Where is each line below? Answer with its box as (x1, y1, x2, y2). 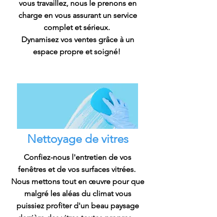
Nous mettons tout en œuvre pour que (11, 177, 144, 186)
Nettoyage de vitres (27, 132, 128, 146)
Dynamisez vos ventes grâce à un (21, 35, 134, 44)
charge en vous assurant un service (18, 11, 137, 20)
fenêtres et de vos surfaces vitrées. (17, 165, 138, 174)
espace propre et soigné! (32, 47, 123, 56)
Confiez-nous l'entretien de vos (24, 153, 131, 162)
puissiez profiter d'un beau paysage (16, 201, 139, 210)
